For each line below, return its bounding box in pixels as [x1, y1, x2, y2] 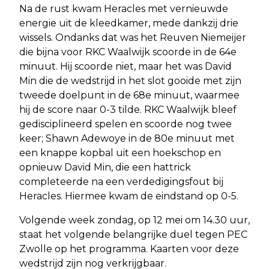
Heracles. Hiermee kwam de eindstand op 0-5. [19, 190, 238, 202]
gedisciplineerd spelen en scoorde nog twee [19, 118, 232, 130]
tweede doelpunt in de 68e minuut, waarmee [19, 89, 240, 101]
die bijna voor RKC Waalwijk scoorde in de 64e [19, 46, 237, 58]
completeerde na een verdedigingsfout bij [19, 175, 223, 187]
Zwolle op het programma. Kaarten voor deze [19, 243, 239, 255]
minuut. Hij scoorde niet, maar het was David [19, 60, 232, 72]
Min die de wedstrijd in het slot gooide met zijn [19, 74, 241, 86]
